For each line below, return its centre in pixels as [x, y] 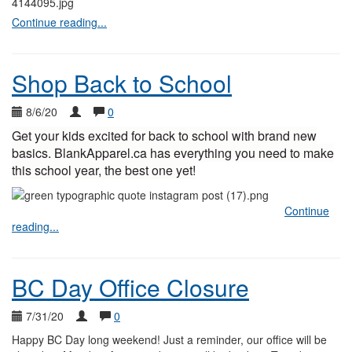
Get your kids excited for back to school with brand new [164, 136]
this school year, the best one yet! [104, 170]
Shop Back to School [122, 83]
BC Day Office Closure [130, 287]
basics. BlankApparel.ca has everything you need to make [173, 153]
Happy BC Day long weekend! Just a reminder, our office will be [169, 339]
